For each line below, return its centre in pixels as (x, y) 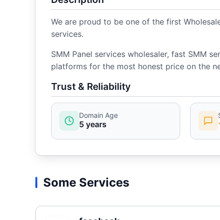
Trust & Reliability (91, 86)
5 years (93, 124)
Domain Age (98, 115)
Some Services (86, 183)
